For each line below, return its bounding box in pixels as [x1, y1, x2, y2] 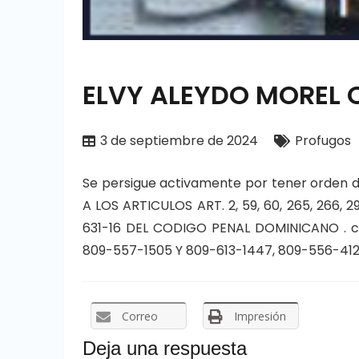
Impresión [234, 309, 286, 325]
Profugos [294, 131, 351, 151]
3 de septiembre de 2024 [100, 131, 259, 151]
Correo [122, 309, 158, 325]
